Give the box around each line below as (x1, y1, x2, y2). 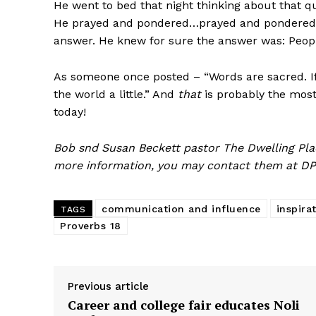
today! (54, 105, 86, 119)
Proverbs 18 (60, 220, 121, 232)
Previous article (68, 280, 149, 293)
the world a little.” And (54, 87, 178, 102)
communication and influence (102, 203, 261, 215)
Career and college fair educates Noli (68, 296, 300, 314)
